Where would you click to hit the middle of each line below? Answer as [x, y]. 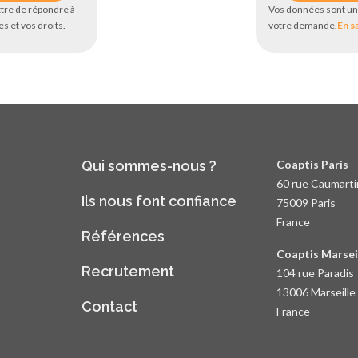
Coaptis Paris [312, 164]
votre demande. [302, 25]
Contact [110, 306]
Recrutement [128, 271]
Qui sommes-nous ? [149, 166]
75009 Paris [306, 203]
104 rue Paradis [315, 273]
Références [123, 236]
